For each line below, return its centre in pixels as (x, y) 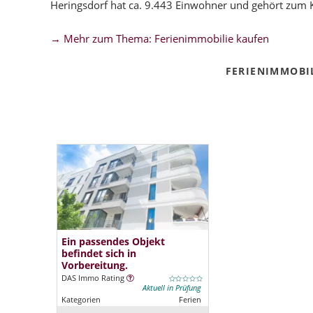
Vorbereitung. (94, 265)
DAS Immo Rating (94, 278)
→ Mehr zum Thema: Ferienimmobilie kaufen (160, 38)
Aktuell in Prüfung (172, 288)
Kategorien (81, 300)
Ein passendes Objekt (113, 242)
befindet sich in (99, 254)
